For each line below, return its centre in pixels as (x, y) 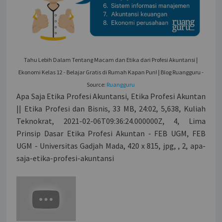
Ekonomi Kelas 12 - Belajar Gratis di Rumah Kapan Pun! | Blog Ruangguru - (111, 72)
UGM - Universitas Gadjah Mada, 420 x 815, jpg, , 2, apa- (111, 145)
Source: (97, 84)
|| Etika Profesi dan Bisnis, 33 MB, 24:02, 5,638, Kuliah (111, 108)
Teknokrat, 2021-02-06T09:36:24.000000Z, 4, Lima (111, 121)
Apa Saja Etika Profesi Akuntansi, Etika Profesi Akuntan (111, 96)
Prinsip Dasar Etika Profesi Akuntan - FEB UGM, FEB (111, 133)
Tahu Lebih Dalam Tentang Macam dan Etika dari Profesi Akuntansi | (111, 59)
